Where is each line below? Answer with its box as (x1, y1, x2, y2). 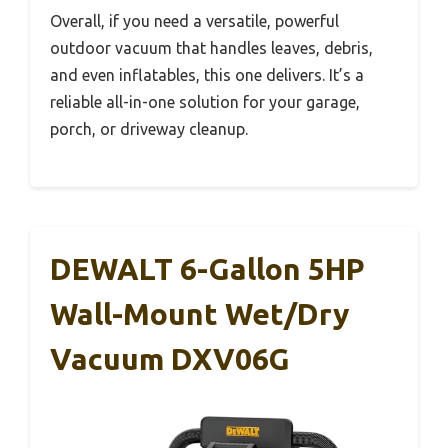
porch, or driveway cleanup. (50, 120, 248, 138)
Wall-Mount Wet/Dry (50, 297, 349, 331)
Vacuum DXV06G (50, 342, 290, 376)
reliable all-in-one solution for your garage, (50, 93, 360, 111)
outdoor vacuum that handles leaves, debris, (50, 39, 373, 57)
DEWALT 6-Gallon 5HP (50, 252, 365, 286)
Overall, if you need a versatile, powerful (50, 12, 339, 30)
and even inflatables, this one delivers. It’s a (50, 66, 364, 84)
